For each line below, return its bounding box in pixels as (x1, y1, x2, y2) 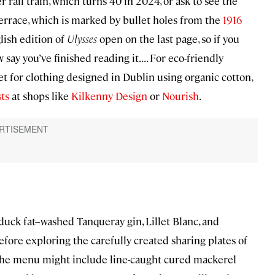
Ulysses (67, 32, 97, 46)
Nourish (160, 89, 199, 103)
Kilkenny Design (69, 89, 147, 103)
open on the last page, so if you (97, 32, 239, 46)
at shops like (9, 89, 69, 103)
